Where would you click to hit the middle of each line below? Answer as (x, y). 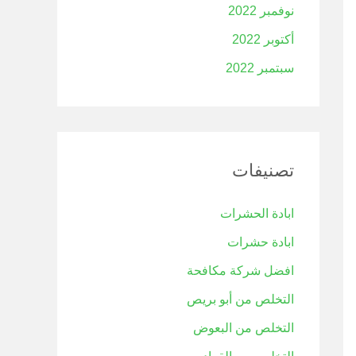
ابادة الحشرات (257, 213)
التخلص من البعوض (244, 328)
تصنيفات (263, 170)
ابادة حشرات (261, 242)
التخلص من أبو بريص (240, 299)
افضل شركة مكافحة (240, 271)
